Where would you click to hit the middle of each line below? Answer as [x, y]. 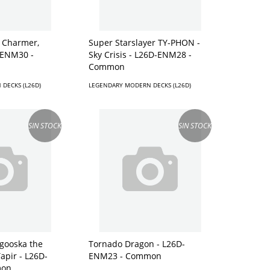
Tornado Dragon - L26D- [137, 243]
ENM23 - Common [125, 256]
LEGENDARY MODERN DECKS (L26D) [140, 85]
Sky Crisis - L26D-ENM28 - [140, 54]
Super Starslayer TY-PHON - [145, 42]
